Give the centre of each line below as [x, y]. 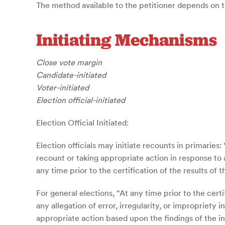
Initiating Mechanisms [127, 40]
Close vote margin [69, 62]
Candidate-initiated [71, 75]
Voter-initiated [63, 87]
